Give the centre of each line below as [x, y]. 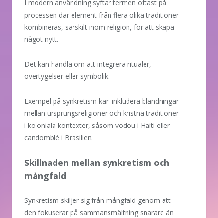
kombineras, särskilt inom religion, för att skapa [99, 27]
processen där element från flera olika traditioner [101, 15]
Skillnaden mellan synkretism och [97, 163]
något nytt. [41, 39]
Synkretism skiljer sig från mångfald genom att [98, 200]
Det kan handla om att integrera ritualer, [88, 64]
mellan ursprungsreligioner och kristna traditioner [101, 113]
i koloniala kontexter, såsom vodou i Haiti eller [97, 126]
